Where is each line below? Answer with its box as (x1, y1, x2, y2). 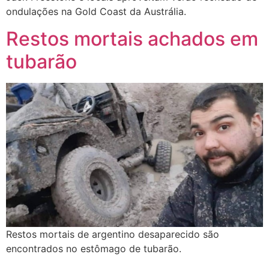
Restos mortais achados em (6, 26, 258, 50)
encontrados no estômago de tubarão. (6, 243, 181, 255)
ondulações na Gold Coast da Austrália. (6, 5, 186, 18)
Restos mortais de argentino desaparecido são (6, 228, 219, 241)
